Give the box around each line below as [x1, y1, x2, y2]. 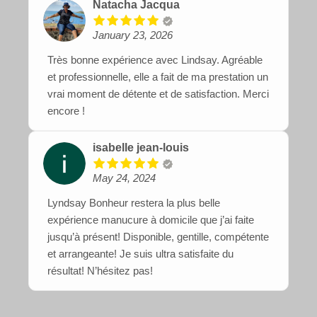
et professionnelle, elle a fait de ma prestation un [47, 71, 268, 83]
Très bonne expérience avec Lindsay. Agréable [47, 54, 263, 67]
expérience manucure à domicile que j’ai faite [47, 214, 254, 226]
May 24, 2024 [93, 172, 156, 185]
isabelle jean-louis [93, 142, 189, 154]
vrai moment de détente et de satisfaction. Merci [47, 88, 269, 100]
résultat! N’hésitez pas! [47, 265, 153, 277]
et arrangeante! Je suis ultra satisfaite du [47, 248, 234, 260]
